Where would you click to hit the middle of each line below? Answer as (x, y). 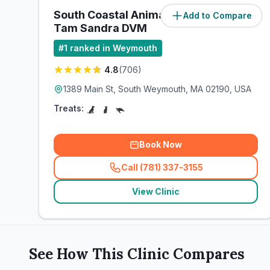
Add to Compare (218, 15)
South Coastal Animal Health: (131, 15)
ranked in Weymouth (114, 48)
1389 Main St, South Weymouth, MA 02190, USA (157, 89)
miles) (245, 15)
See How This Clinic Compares (137, 254)
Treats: (69, 108)
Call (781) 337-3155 (162, 167)
